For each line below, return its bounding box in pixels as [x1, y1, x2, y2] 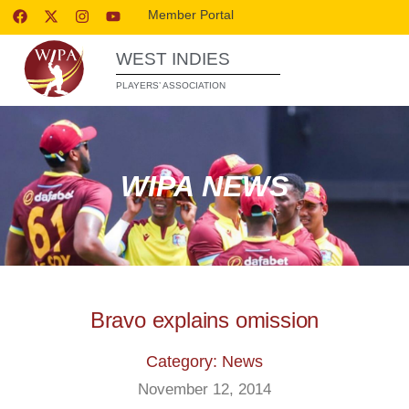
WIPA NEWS [121, 169, 288, 203]
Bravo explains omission [89, 308, 320, 332]
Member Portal [148, 7, 235, 22]
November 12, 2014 [138, 381, 271, 398]
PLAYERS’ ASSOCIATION [116, 80, 225, 90]
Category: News [146, 352, 263, 371]
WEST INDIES [116, 49, 230, 68]
